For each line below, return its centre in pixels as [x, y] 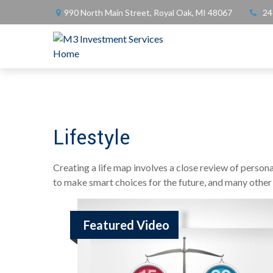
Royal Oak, [174, 12]
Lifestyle [91, 138]
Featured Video [126, 225]
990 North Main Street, [109, 12]
